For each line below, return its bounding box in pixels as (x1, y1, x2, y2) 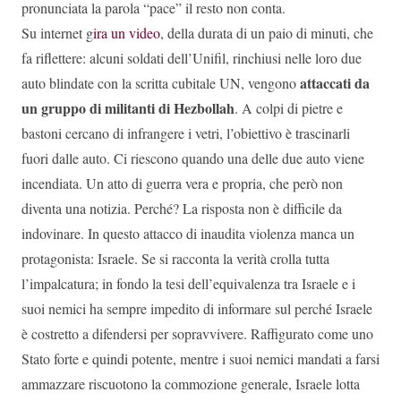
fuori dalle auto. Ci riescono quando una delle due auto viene (21, 149, 364, 168)
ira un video (93, 23, 160, 43)
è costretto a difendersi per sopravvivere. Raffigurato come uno (21, 324, 373, 344)
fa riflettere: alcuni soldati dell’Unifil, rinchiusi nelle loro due (21, 48, 362, 68)
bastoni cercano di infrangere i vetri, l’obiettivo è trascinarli (21, 124, 350, 143)
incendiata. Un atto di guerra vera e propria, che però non (21, 174, 343, 193)
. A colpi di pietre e (235, 98, 343, 118)
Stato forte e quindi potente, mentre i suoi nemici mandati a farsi (21, 349, 380, 369)
